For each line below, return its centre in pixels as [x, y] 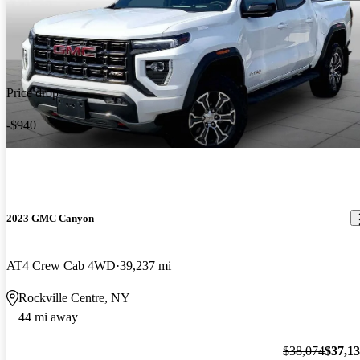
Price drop [33, 92]
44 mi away [48, 317]
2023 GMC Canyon [50, 218]
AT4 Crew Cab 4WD [61, 266]
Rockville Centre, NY [74, 298]
